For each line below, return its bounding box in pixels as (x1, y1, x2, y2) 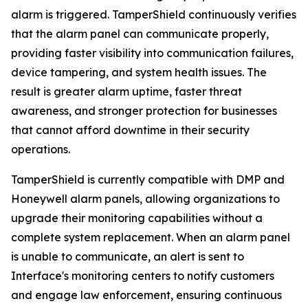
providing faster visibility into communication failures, (11, 46, 294, 60)
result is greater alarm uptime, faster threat (11, 85, 242, 98)
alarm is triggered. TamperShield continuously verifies (11, 8, 296, 21)
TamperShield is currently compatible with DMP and (11, 173, 285, 186)
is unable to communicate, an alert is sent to (11, 250, 244, 263)
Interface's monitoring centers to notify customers (11, 269, 274, 283)
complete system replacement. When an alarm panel (11, 230, 290, 244)
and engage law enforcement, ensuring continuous (11, 288, 282, 302)
